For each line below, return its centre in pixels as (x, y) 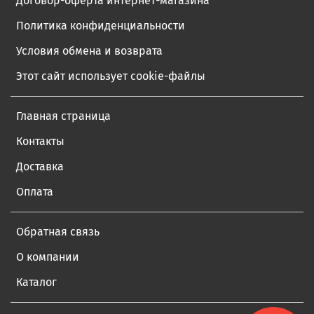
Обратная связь (58, 231)
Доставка (40, 166)
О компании (48, 257)
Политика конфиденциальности (101, 25)
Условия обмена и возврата (89, 50)
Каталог (36, 282)
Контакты (40, 141)
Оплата (35, 191)
